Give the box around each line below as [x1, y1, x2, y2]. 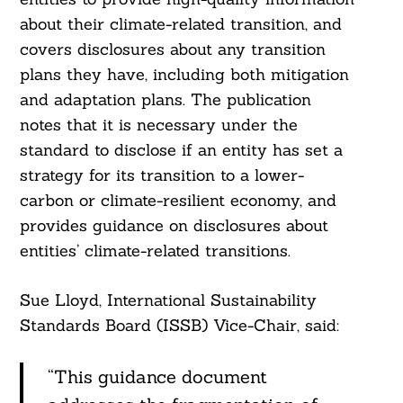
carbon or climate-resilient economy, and [19, 190, 336, 211]
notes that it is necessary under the [19, 114, 298, 136]
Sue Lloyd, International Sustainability [19, 290, 317, 311]
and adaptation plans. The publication [19, 89, 311, 111]
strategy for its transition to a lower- [19, 165, 304, 186]
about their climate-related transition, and [19, 13, 342, 35]
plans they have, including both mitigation [19, 64, 349, 85]
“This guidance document [47, 365, 267, 389]
